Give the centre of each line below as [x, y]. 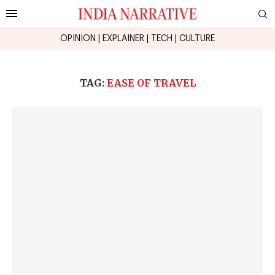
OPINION [78, 38]
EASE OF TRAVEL [151, 83]
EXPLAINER [123, 38]
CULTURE [197, 38]
